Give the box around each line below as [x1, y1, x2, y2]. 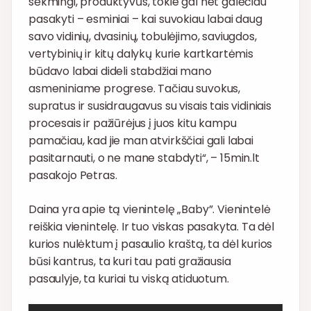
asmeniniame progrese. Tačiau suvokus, [28, 81, 241, 97]
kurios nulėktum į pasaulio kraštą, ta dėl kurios [28, 236, 273, 253]
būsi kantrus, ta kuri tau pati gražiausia [28, 253, 231, 270]
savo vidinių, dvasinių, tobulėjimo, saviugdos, [28, 28, 257, 45]
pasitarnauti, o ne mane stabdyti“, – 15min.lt [28, 150, 260, 167]
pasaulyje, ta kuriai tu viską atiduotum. [28, 271, 229, 287]
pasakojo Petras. [28, 167, 117, 184]
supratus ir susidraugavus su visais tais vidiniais [28, 98, 271, 115]
